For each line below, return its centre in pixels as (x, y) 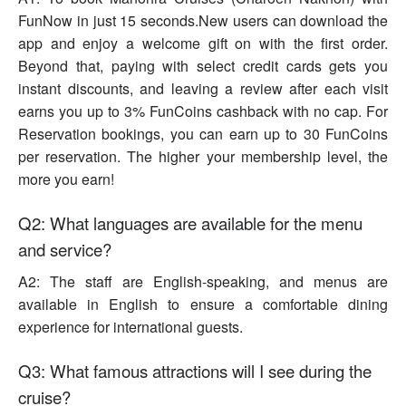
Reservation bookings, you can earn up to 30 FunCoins (203, 134)
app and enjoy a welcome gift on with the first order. (203, 43)
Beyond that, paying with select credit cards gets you (203, 66)
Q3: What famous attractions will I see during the (195, 371)
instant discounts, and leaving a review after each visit (203, 89)
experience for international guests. (130, 327)
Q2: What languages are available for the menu (190, 223)
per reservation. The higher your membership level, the (203, 157)
